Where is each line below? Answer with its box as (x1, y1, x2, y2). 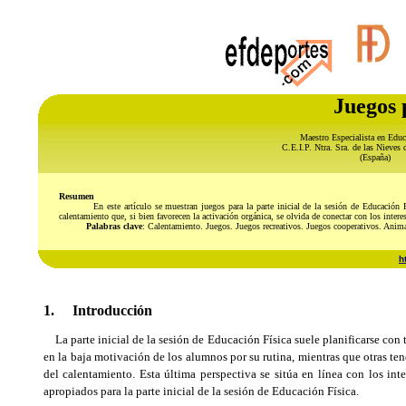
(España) (359, 152, 391, 162)
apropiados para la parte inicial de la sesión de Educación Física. (43, 384, 359, 398)
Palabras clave (58, 221, 142, 231)
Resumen (58, 191, 94, 201)
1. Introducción (43, 303, 152, 318)
